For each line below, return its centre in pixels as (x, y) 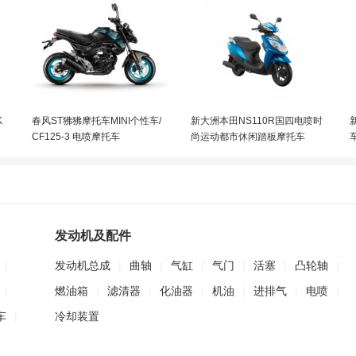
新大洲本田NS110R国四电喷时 (257, 121)
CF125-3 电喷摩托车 (76, 137)
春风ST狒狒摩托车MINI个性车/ (97, 121)
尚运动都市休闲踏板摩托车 (248, 137)
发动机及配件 (93, 236)
